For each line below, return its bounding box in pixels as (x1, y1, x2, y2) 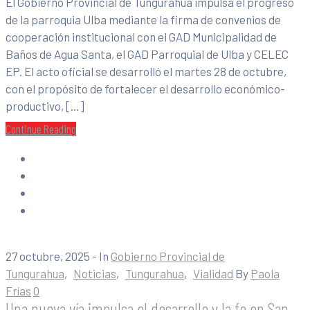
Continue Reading (6, 122, 76, 136)
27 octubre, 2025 (6, 249, 90, 264)
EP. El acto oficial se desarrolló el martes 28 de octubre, (6, 64, 286, 79)
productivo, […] (6, 99, 84, 113)
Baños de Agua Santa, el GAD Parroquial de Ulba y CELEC (6, 47, 289, 62)
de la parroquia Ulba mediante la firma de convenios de (6, 12, 281, 27)
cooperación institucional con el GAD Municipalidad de (6, 30, 277, 44)
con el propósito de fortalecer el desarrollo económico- (6, 82, 285, 96)
